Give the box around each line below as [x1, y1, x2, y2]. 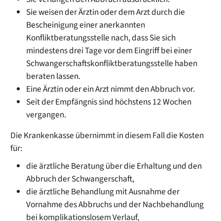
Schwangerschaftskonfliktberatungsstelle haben [26, 57, 198, 70]
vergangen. [26, 108, 68, 121]
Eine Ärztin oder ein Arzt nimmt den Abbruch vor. [26, 82, 197, 95]
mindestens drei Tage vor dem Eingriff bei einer [26, 44, 192, 57]
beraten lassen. [26, 70, 81, 82]
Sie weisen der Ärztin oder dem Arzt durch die [26, 5, 185, 18]
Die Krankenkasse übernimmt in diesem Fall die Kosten [10, 129, 204, 142]
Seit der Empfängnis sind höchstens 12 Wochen [26, 95, 192, 108]
